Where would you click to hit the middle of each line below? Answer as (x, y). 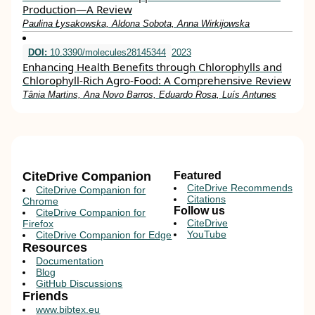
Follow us (199, 211)
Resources (55, 247)
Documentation (70, 261)
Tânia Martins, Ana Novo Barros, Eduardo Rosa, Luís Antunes (149, 95)
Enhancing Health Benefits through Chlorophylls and (152, 67)
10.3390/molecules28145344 (107, 52)
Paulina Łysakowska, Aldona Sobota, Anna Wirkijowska (136, 24)
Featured (197, 175)
